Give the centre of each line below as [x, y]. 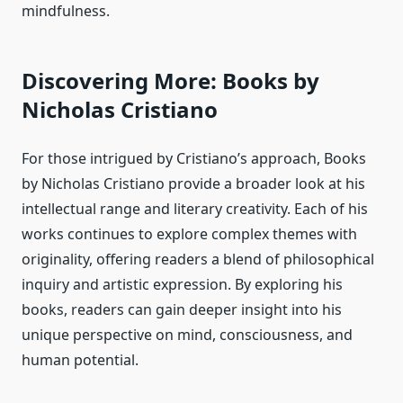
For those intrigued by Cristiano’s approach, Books [194, 159]
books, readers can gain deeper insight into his [182, 310]
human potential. [80, 360]
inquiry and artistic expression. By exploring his [182, 285]
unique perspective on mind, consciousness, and [187, 335]
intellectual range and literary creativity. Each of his [195, 209]
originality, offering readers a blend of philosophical [198, 260]
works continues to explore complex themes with [189, 234]
